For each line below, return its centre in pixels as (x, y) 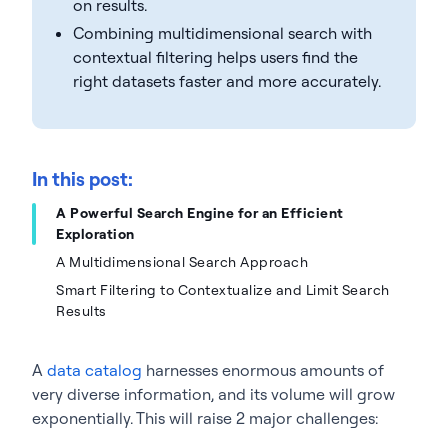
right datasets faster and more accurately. (226, 80)
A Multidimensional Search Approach (182, 261)
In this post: (82, 178)
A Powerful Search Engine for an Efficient (200, 212)
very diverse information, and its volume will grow (213, 393)
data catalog (94, 369)
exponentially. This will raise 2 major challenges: (205, 417)
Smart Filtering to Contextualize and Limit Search (223, 289)
